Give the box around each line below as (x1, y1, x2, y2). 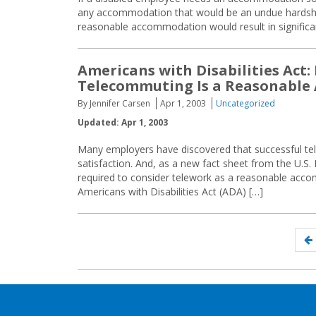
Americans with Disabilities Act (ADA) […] (78, 185, 263, 198)
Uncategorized (216, 97, 275, 109)
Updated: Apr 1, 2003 (78, 116, 168, 128)
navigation (77, 238, 143, 255)
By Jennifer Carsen (78, 97, 150, 109)
